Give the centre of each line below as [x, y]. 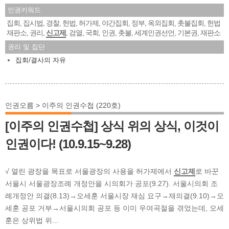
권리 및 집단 [26, 47]
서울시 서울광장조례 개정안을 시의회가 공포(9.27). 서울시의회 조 [111, 183]
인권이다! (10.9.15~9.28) [68, 144]
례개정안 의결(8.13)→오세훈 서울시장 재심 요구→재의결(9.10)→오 [114, 196]
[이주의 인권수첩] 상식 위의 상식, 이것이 [112, 126]
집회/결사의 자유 [41, 60]
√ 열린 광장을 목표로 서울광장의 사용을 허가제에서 [89, 171]
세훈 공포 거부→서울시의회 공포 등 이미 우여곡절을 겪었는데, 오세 [114, 208]
